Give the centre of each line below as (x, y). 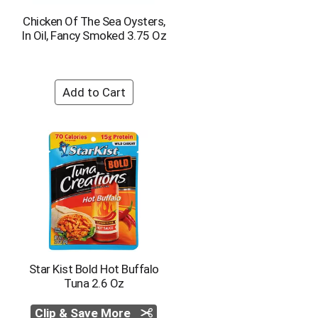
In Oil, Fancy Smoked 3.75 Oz (94, 35)
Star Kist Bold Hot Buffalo (94, 269)
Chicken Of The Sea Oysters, (94, 21)
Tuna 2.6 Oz (94, 283)
